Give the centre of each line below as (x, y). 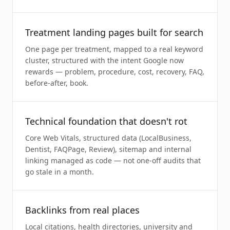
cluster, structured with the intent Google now (104, 60)
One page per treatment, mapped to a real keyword (114, 49)
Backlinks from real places (82, 210)
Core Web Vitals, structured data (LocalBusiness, (108, 138)
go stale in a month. (60, 172)
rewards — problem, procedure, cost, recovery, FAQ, (115, 72)
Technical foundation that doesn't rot (106, 121)
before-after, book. (57, 83)
